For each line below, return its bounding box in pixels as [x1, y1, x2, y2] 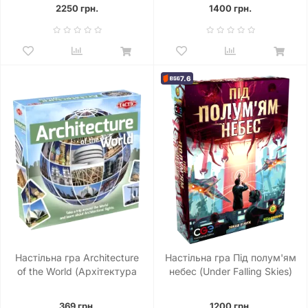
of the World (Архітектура [17, 265, 137, 278]
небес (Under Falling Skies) [168, 265, 292, 278]
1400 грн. [209, 2, 252, 14]
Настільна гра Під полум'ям [164, 252, 296, 264]
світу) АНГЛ [49, 279, 104, 291]
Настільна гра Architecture [15, 252, 139, 264]
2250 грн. [56, 2, 98, 14]
